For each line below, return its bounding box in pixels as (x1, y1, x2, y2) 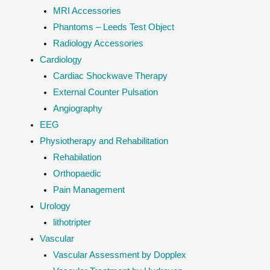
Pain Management (52, 184, 125, 195)
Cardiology (39, 54, 82, 64)
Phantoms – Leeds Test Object (52, 22, 174, 32)
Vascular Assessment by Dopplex (52, 250, 186, 260)
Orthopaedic (52, 168, 101, 178)
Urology (39, 201, 71, 211)
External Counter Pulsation (52, 87, 158, 97)
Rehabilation (52, 152, 101, 162)
